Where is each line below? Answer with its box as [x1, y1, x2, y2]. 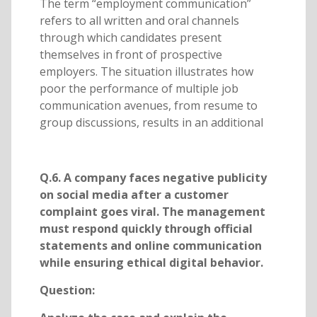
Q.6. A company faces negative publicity [39, 170, 267, 186]
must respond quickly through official [39, 221, 253, 237]
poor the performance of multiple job [39, 81, 238, 97]
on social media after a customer [39, 187, 229, 203]
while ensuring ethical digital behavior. [39, 255, 263, 271]
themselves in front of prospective [39, 47, 222, 63]
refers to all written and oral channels [39, 13, 239, 29]
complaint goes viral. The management [39, 204, 265, 220]
